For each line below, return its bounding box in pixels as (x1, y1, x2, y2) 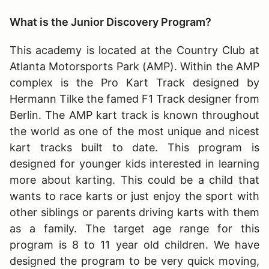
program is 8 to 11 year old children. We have (10, 238, 259, 251)
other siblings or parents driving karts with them (10, 205, 259, 219)
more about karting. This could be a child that (10, 173, 259, 186)
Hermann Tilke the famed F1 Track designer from (10, 92, 259, 105)
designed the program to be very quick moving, (10, 254, 259, 267)
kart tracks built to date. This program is (10, 141, 259, 154)
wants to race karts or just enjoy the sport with (10, 189, 259, 202)
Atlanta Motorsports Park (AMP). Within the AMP (10, 59, 259, 73)
